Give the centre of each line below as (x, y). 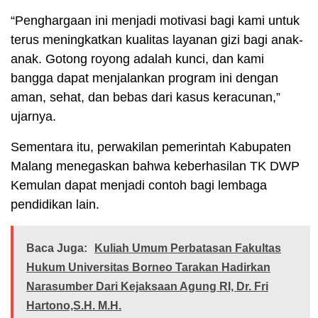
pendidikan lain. (55, 205)
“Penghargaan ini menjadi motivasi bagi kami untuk (155, 21)
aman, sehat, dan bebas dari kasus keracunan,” (146, 98)
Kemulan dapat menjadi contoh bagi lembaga (139, 186)
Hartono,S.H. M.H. (74, 306)
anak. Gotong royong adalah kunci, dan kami (137, 59)
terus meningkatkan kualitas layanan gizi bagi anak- (157, 40)
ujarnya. (33, 117)
